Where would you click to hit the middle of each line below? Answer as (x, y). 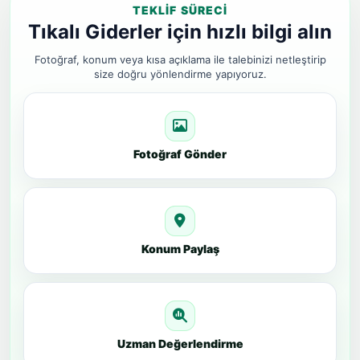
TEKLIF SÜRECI (180, 10)
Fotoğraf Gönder (180, 154)
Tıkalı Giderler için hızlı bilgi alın (180, 32)
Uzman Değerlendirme (180, 344)
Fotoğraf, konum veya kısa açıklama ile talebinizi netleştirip (180, 59)
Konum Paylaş (180, 249)
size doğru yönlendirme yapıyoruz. (180, 74)
